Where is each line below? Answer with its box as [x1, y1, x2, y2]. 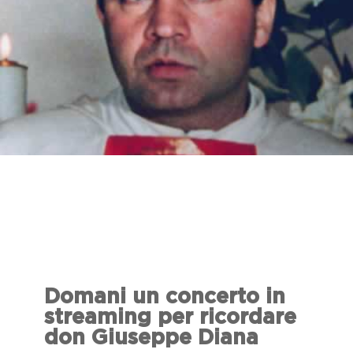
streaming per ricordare [44, 307, 296, 328]
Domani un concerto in [44, 286, 285, 307]
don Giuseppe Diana [44, 327, 258, 348]
